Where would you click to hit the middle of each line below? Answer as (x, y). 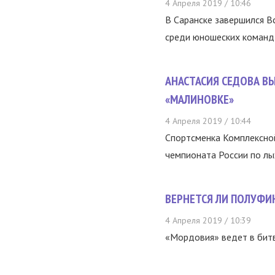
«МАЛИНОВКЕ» (199, 99)
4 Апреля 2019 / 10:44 (208, 121)
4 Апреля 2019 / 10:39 (208, 220)
